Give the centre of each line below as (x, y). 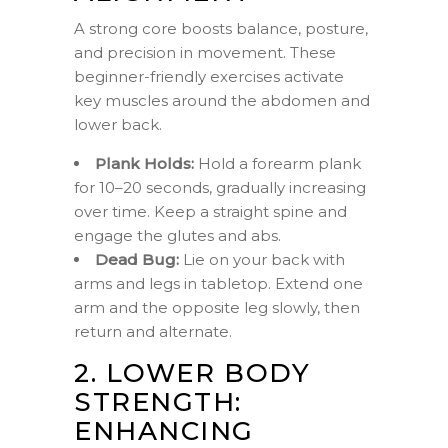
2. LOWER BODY (192, 372)
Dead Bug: (137, 259)
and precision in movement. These (205, 52)
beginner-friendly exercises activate (209, 76)
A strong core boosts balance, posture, (221, 28)
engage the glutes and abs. (177, 235)
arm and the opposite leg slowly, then (217, 307)
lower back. (118, 124)
